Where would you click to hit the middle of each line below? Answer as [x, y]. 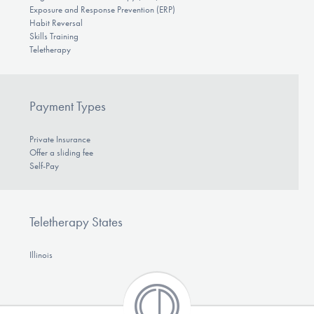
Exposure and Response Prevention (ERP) [102, 10]
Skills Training [54, 36]
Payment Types [67, 106]
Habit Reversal [56, 23]
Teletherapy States [76, 222]
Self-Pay [44, 165]
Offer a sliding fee [61, 152]
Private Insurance [60, 139]
